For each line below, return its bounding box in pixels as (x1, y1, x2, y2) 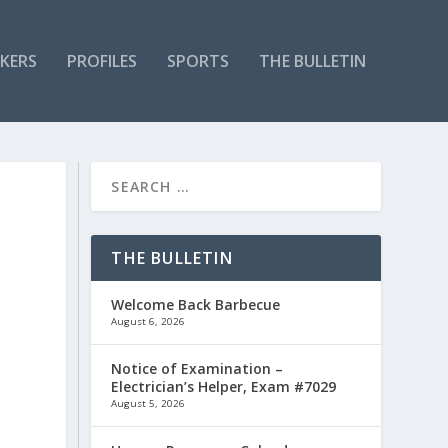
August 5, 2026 (111, 396, 186, 410)
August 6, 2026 (111, 314, 186, 328)
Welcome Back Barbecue (111, 294, 281, 314)
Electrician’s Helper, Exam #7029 (111, 376, 337, 396)
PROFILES (66, 49, 137, 72)
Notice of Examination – (111, 358, 284, 378)
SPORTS (166, 49, 229, 72)
